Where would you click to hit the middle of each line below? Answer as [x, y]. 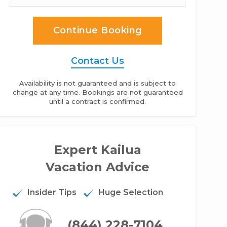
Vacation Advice [98, 167]
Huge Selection [131, 192]
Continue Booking [98, 30]
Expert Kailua [98, 150]
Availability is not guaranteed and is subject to [98, 83]
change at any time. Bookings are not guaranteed [98, 92]
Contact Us [98, 61]
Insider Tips [52, 192]
